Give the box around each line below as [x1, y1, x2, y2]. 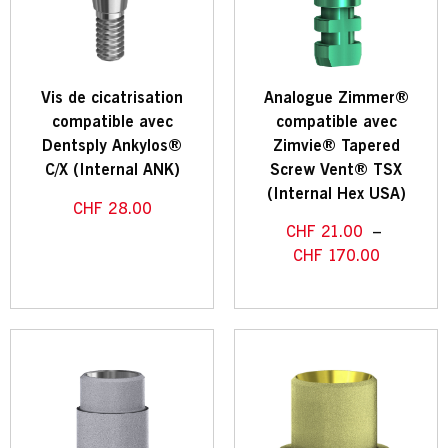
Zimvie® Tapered [272, 135, 400, 157]
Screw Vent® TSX [270, 159, 402, 181]
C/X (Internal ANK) [44, 159, 180, 181]
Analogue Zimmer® [263, 87, 409, 109]
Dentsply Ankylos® [42, 135, 182, 157]
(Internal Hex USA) [266, 183, 406, 205]
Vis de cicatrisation [41, 87, 183, 109]
